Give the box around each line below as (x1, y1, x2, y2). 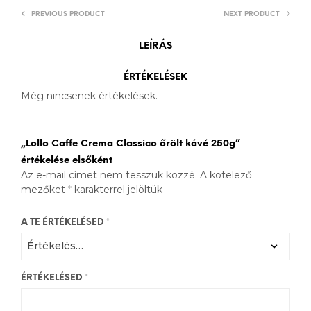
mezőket (21, 183, 68, 196)
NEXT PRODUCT (224, 10, 280, 18)
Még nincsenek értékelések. (21, 89, 158, 102)
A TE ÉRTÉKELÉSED (21, 217, 106, 227)
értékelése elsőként (21, 155, 112, 166)
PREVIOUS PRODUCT (31, 10, 105, 18)
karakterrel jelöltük (72, 183, 162, 196)
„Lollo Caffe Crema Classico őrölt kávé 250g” (21, 138, 240, 149)
